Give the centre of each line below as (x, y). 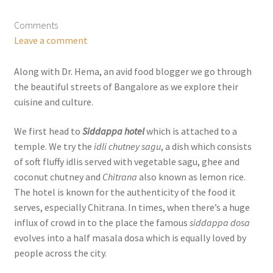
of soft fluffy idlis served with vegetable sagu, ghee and (126, 161)
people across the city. (60, 253)
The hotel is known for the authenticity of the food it (125, 192)
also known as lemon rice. (192, 176)
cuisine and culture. (53, 102)
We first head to (48, 131)
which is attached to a (190, 131)
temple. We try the (54, 146)
